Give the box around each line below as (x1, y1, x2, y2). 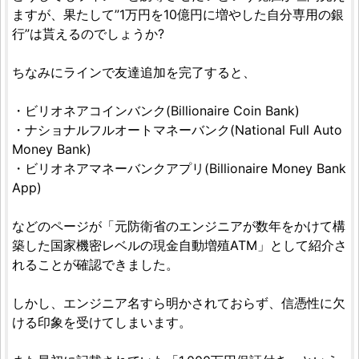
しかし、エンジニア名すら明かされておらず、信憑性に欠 (12, 295, 345, 312)
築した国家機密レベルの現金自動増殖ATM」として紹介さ (12, 237, 347, 254)
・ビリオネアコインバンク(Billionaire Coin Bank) (12, 103, 300, 119)
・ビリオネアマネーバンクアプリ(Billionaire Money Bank (12, 160, 346, 177)
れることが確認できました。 (12, 256, 179, 273)
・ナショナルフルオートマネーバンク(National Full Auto (12, 122, 342, 139)
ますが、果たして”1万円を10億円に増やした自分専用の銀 (12, 6, 344, 23)
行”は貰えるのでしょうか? (12, 26, 164, 42)
